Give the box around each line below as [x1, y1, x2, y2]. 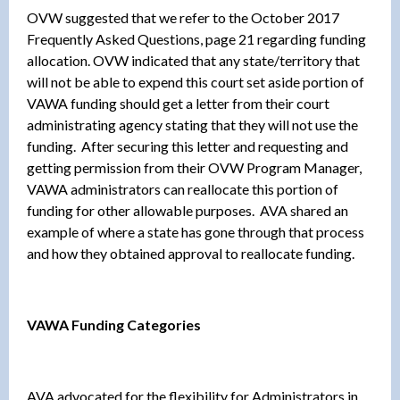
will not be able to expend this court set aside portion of [27, 72, 364, 90]
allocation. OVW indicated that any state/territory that [27, 51, 360, 69]
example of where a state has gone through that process [27, 222, 364, 240]
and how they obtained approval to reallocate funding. [27, 244, 354, 262]
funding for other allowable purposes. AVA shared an [27, 201, 348, 219]
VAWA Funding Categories [27, 315, 201, 333]
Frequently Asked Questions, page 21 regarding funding [27, 29, 366, 47]
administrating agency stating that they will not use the [27, 115, 358, 133]
